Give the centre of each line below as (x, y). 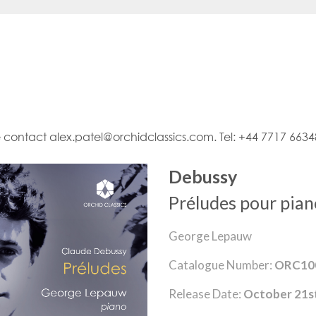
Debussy (203, 176)
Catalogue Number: (221, 265)
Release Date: (206, 293)
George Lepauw (210, 236)
